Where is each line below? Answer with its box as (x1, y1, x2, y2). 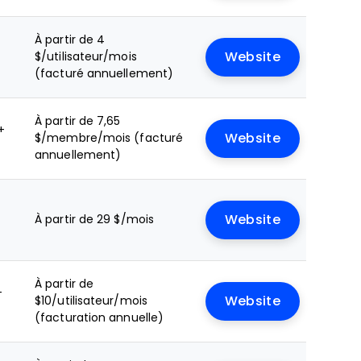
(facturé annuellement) (35, 67, 174, 80)
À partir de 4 (35, 33, 106, 46)
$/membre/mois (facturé (35, 131, 184, 144)
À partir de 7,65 (35, 114, 121, 127)
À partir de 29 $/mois (35, 213, 155, 226)
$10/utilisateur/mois (35, 294, 147, 307)
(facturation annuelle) (35, 311, 164, 324)
